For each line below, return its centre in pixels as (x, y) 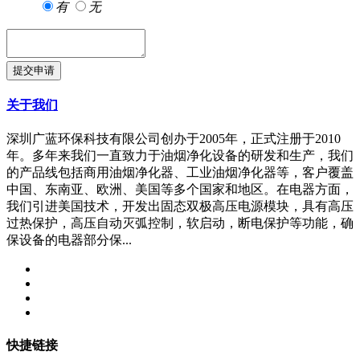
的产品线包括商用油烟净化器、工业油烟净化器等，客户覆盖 (180, 173)
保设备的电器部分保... (69, 240)
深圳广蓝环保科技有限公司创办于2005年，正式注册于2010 (174, 139)
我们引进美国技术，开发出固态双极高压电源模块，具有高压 (180, 207)
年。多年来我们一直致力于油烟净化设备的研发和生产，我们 (180, 156)
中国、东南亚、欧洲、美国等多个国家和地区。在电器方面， (180, 190)
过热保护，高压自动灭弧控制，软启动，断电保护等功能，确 (180, 223)
